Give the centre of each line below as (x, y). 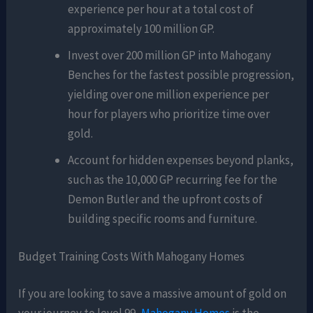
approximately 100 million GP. (141, 29)
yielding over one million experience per (169, 95)
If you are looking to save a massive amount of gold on (153, 294)
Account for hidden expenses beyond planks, (181, 160)
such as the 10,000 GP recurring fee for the (173, 180)
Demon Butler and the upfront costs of (166, 199)
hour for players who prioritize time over (169, 114)
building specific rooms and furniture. (163, 219)
